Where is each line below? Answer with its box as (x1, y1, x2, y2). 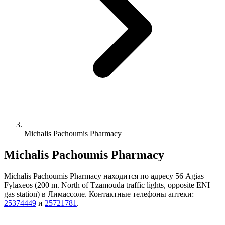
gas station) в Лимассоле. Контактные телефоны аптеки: (4, 189, 194, 198)
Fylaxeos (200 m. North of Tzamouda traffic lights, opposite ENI (4, 180, 210, 189)
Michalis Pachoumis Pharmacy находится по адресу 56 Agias (4, 171, 204, 180)
